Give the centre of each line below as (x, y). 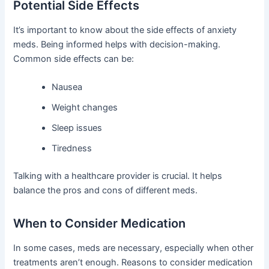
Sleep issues (77, 128)
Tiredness (72, 148)
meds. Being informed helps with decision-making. (117, 44)
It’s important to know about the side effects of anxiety (125, 30)
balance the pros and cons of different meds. (106, 190)
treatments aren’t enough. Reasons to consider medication (133, 262)
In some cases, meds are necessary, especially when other (134, 248)
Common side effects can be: (74, 59)
